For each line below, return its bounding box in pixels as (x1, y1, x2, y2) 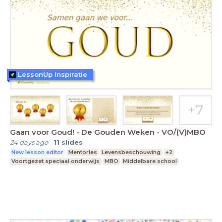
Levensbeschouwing (102, 148, 161, 156)
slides (61, 138, 83, 146)
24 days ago (10, 138, 48, 146)
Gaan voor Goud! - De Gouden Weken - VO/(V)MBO (10, 127, 206, 137)
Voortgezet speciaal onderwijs (11, 157, 100, 165)
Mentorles (68, 148, 97, 156)
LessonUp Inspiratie (18, 70, 87, 79)
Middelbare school (123, 157, 177, 165)
